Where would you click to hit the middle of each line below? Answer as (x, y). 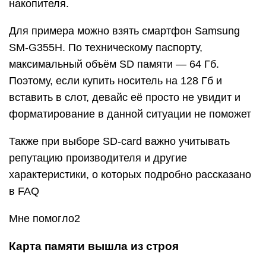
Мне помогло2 (45, 218)
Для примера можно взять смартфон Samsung (124, 31)
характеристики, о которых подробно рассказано (130, 175)
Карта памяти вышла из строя (94, 246)
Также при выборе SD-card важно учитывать (119, 141)
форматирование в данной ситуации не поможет (130, 114)
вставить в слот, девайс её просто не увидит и (125, 97)
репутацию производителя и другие (98, 158)
